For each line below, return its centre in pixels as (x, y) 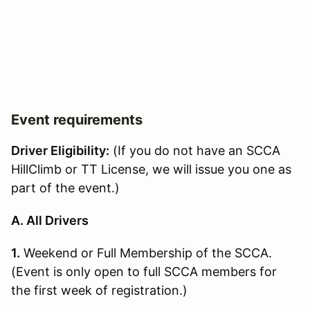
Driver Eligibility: (60, 150)
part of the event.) (65, 188)
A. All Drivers (50, 220)
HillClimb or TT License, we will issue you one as (151, 169)
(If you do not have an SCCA (195, 150)
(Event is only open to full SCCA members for (144, 271)
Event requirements (77, 119)
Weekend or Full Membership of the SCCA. (146, 253)
